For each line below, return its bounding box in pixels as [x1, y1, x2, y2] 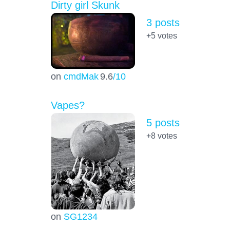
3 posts [146, 17, 180, 29]
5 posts [146, 117, 180, 128]
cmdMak [63, 70, 99, 82]
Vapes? [50, 99, 85, 111]
